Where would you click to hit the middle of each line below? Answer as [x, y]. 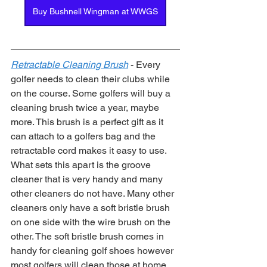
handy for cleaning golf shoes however [93, 251]
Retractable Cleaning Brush [69, 65]
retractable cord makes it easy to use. [90, 150]
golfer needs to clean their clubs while [91, 79]
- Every [145, 65]
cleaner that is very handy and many [88, 179]
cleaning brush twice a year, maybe [86, 108]
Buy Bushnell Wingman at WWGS [95, 11]
